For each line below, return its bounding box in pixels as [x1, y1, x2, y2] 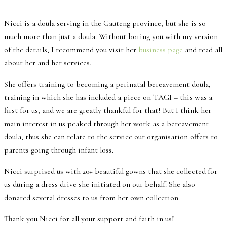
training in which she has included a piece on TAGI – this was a [4, 92, 212, 103]
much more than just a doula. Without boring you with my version [4, 31, 218, 42]
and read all [183, 45, 222, 55]
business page [138, 45, 183, 55]
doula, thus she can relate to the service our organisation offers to [4, 132, 218, 142]
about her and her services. [4, 58, 91, 68]
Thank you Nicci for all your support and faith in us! [4, 214, 174, 224]
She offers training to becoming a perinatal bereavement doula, [4, 79, 211, 90]
